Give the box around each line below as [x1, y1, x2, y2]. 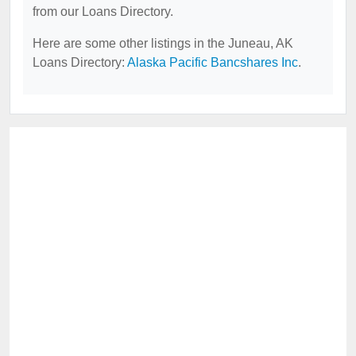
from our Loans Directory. [33, 5, 173, 18]
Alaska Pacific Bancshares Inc [127, 56, 298, 69]
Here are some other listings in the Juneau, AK [33, 37, 293, 50]
